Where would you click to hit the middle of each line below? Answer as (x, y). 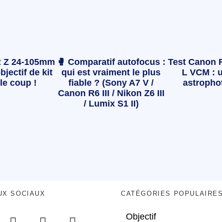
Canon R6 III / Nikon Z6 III (111, 93)
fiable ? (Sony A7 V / (111, 83)
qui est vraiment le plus (111, 72)
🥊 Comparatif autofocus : (111, 62)
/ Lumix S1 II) (111, 103)
